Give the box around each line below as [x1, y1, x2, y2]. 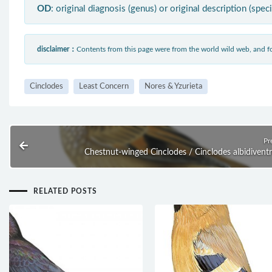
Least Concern [79, 82, 129, 90]
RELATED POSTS [33, 187, 97, 195]
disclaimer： [37, 45, 76, 53]
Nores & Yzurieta [144, 82, 202, 90]
